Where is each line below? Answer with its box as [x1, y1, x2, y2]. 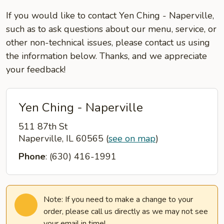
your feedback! [6, 63, 65, 75]
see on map [108, 132, 155, 144]
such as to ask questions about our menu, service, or [6, 23, 216, 35]
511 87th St [18, 120, 67, 132]
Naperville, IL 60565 [18, 132, 106, 144]
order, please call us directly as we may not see [43, 206, 208, 217]
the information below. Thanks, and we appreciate [6, 50, 207, 62]
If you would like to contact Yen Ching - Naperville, [6, 9, 214, 21]
